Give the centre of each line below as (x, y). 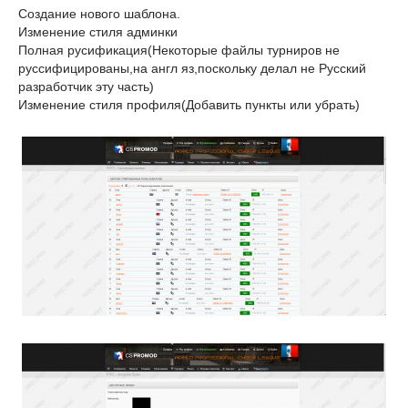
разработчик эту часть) (86, 87)
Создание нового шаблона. (99, 14)
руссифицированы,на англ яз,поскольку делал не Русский (192, 68)
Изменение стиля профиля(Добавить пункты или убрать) (189, 105)
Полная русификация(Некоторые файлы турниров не (179, 50)
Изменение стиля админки (98, 32)
